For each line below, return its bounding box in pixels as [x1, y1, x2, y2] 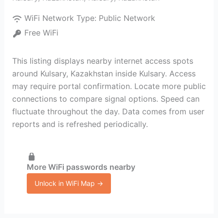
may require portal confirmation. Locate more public [12, 81, 206, 91]
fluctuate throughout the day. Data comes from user [12, 107, 204, 116]
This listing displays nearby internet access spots [12, 56, 193, 66]
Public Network [98, 13, 155, 23]
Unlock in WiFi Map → [34, 179, 103, 187]
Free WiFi [24, 28, 58, 37]
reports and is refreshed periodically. [12, 119, 148, 129]
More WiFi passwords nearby [26, 162, 135, 172]
